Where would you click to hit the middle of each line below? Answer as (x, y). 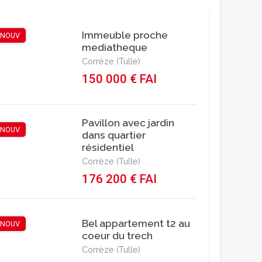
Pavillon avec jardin (128, 122)
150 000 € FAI (119, 79)
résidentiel (108, 147)
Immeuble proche (125, 35)
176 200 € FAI (119, 179)
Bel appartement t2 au (136, 223)
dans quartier (114, 135)
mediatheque (115, 47)
